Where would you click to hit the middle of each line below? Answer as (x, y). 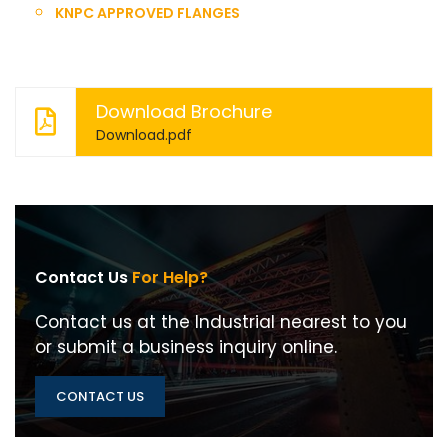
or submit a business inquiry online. (186, 347)
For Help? (170, 277)
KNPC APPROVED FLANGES (147, 13)
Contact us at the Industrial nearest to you (221, 322)
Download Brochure (184, 111)
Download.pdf (144, 135)
